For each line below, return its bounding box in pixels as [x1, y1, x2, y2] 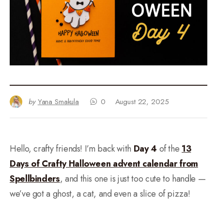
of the [156, 142, 182, 155]
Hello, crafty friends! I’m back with [10, 142, 134, 155]
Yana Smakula [37, 96, 79, 107]
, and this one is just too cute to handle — [60, 172, 206, 185]
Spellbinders [10, 172, 60, 185]
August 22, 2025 [115, 96, 169, 107]
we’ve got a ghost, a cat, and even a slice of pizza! [10, 187, 190, 200]
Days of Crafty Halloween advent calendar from [10, 157, 198, 170]
